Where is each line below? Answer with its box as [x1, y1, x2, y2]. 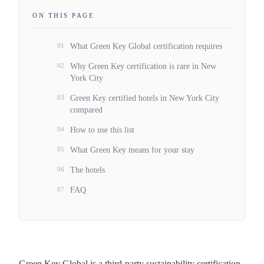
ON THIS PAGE [32, 11, 94, 19]
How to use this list [70, 125, 134, 134]
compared [70, 105, 103, 114]
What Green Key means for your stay [70, 145, 194, 154]
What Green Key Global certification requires [70, 41, 222, 51]
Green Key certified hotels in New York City [70, 93, 219, 103]
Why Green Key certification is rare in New [70, 61, 216, 71]
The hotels [70, 165, 105, 174]
